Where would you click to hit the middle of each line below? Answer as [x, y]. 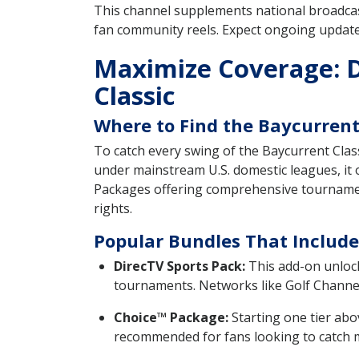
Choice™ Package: [171, 318]
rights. [113, 209]
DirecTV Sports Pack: [179, 266]
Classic [135, 96]
